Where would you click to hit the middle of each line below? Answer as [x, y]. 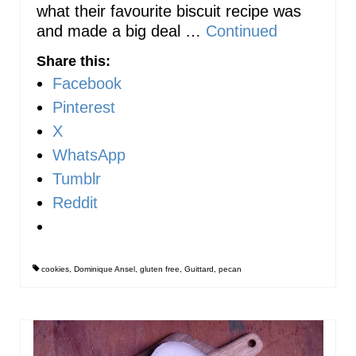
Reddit [75, 202]
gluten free [160, 269]
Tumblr [77, 178]
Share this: [74, 61]
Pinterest [84, 107]
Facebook [87, 83]
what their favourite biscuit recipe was [169, 11]
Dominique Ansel [104, 269]
